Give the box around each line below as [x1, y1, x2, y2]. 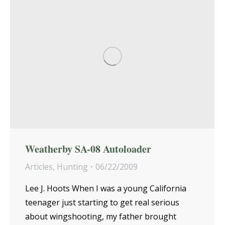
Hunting [57, 161, 88, 172]
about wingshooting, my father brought [25, 210, 176, 222]
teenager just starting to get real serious [25, 196, 179, 208]
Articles [25, 161, 53, 172]
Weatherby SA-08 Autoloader [25, 141, 151, 156]
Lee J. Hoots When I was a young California [25, 182, 186, 194]
